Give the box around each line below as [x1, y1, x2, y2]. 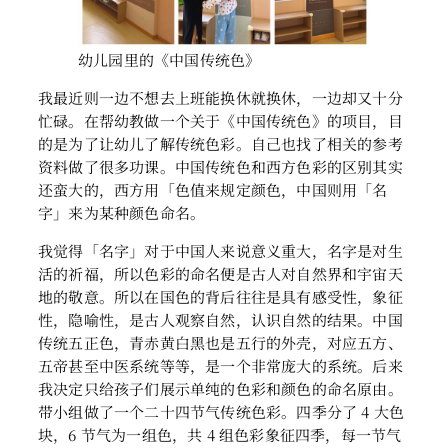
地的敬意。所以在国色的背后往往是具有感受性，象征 [38, 286, 403, 308]
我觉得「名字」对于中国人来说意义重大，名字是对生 [38, 240, 403, 262]
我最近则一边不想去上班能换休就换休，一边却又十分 [38, 87, 403, 109]
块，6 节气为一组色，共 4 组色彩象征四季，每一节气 [38, 424, 402, 446]
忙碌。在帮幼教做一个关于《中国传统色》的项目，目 [38, 110, 403, 132]
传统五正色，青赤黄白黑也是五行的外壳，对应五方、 [38, 332, 403, 354]
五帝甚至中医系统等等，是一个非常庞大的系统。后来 [38, 355, 403, 377]
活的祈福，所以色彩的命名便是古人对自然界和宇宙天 [38, 263, 403, 285]
